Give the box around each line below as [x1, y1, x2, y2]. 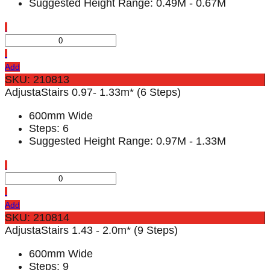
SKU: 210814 [5, 212, 69, 224]
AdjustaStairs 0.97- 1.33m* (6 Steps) [5, 86, 181, 99]
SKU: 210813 [5, 74, 69, 86]
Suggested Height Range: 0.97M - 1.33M [29, 135, 226, 148]
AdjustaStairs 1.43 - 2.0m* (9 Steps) [5, 224, 178, 237]
